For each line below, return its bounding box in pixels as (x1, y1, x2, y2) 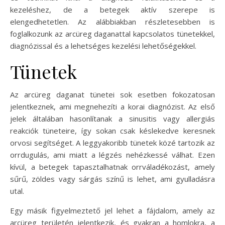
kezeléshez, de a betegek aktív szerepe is (10, 5, 215, 15)
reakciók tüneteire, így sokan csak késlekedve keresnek (10, 126, 215, 136)
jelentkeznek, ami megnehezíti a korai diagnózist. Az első (10, 101, 215, 111)
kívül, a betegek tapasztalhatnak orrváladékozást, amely (10, 162, 215, 172)
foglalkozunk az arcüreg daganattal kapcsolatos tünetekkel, (10, 29, 215, 39)
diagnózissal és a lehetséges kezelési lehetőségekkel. (10, 41, 196, 51)
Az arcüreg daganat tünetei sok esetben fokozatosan (10, 89, 215, 99)
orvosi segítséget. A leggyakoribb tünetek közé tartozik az (10, 138, 215, 148)
